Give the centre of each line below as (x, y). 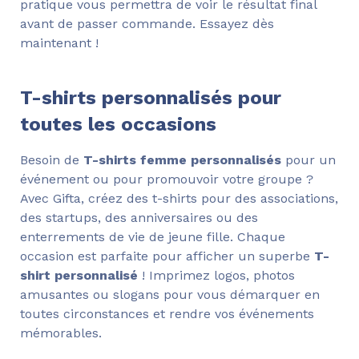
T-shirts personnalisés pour (151, 98)
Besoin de (52, 160)
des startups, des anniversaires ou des (139, 218)
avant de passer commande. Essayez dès (147, 24)
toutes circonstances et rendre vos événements (167, 314)
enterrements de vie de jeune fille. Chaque (153, 237)
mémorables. (61, 333)
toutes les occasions (118, 125)
